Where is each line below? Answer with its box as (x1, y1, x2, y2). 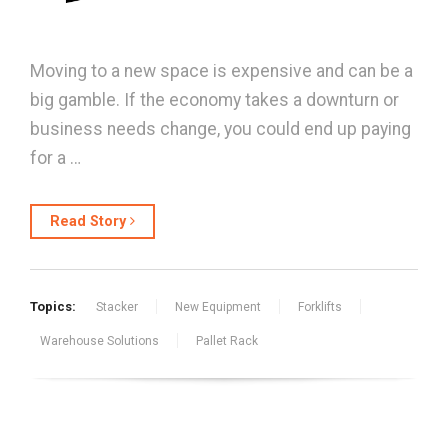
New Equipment (175, 300, 261, 315)
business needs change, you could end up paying (30, 118, 411, 139)
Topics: (30, 299, 76, 315)
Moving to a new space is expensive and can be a (30, 60, 413, 81)
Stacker (96, 300, 138, 315)
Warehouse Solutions (40, 334, 159, 349)
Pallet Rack (196, 334, 258, 349)
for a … (30, 147, 81, 168)
